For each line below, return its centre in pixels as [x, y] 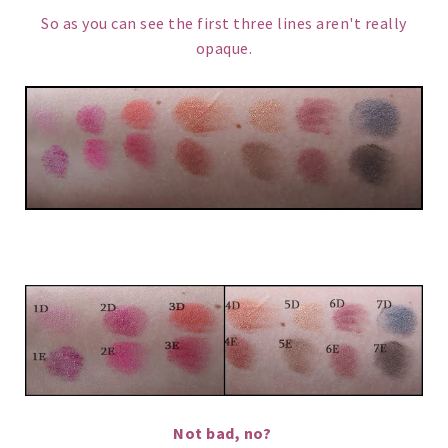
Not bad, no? [224, 433]
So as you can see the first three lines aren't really [224, 23]
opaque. [224, 48]
